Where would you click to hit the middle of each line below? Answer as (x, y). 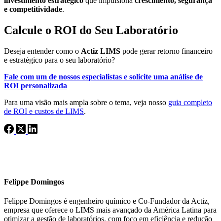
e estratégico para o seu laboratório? (60, 60)
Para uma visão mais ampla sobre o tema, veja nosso (86, 102)
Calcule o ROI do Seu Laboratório (91, 30)
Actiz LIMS (101, 51)
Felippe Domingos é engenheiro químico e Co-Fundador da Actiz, (107, 201)
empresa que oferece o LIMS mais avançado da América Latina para (110, 210)
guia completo (190, 102)
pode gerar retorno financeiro (166, 51)
